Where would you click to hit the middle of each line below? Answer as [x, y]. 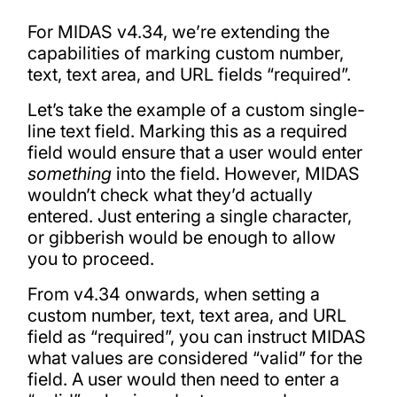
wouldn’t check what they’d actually [170, 195]
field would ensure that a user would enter [195, 152]
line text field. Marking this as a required [187, 131]
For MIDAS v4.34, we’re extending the [178, 32]
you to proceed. [90, 258]
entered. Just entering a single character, [189, 216]
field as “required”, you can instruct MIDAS [196, 336]
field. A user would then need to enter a [183, 379]
